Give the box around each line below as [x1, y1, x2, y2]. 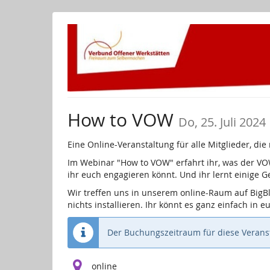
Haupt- [8, 17, 36, 29]
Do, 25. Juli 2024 [178, 115, 266, 131]
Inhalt [8, 29, 32, 41]
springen [8, 41, 45, 53]
